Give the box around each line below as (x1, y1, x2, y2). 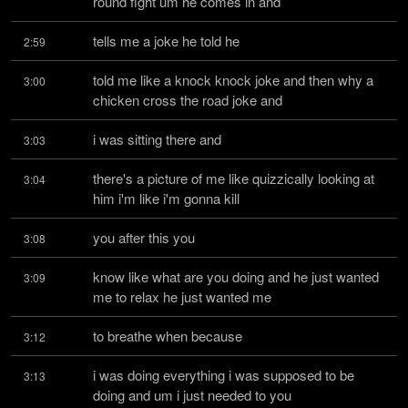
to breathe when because (93, 326, 242, 345)
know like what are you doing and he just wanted (93, 267, 379, 286)
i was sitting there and (93, 129, 221, 148)
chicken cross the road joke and (93, 90, 282, 109)
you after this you (93, 228, 195, 247)
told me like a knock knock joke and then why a (93, 70, 373, 89)
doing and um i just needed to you (93, 385, 291, 404)
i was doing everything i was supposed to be (93, 365, 354, 384)
